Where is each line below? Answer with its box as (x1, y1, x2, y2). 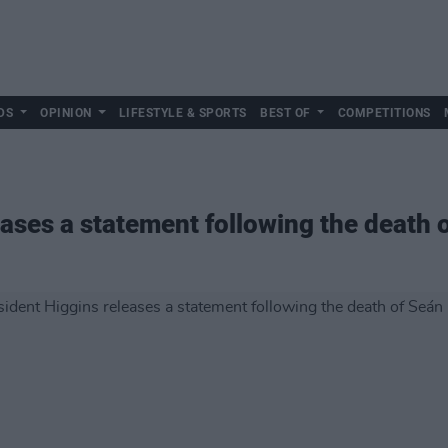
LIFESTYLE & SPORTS (118, 106, 247, 120)
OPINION (40, 106, 92, 120)
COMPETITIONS (337, 106, 431, 120)
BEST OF (260, 106, 311, 120)
